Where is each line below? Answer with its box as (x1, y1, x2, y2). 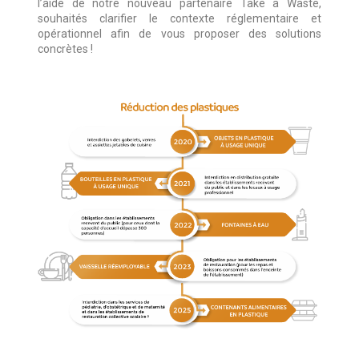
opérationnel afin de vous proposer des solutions (37, 27, 322, 41)
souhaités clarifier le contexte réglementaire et (37, 12, 322, 26)
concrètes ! (37, 42, 93, 56)
